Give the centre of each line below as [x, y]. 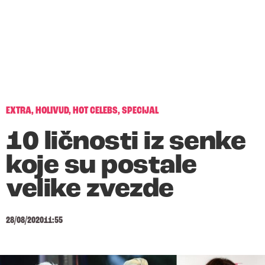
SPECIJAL [140, 111]
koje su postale [101, 166]
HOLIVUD [52, 111]
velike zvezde [90, 190]
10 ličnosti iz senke [126, 142]
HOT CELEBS [95, 111]
